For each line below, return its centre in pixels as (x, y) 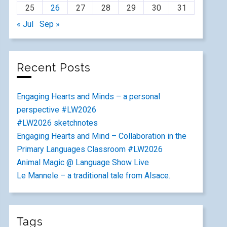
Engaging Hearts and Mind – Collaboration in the (102, 136)
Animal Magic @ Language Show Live (83, 162)
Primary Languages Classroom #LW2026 (90, 149)
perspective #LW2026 (57, 110)
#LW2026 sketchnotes (58, 123)
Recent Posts (54, 68)
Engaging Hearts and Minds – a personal (89, 97)
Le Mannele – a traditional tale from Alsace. (94, 176)
